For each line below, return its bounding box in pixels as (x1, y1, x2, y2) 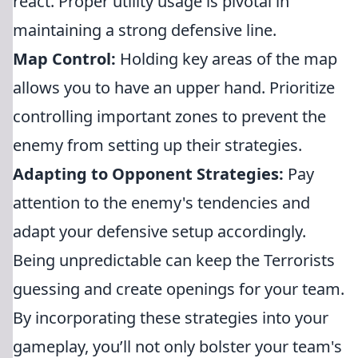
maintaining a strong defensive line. (13, 19, 276, 41)
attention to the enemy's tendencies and (13, 192, 310, 213)
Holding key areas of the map (116, 48, 337, 70)
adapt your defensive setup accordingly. (13, 221, 306, 242)
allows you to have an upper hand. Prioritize (13, 77, 335, 98)
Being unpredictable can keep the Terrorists (13, 249, 335, 271)
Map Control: (13, 48, 116, 70)
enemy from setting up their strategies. (13, 134, 302, 156)
